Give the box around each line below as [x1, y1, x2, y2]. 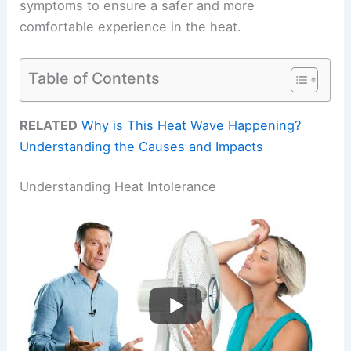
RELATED [20, 117, 78, 133]
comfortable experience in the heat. [20, 19, 242, 35]
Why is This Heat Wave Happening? [81, 117, 302, 133]
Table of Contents [28, 68, 161, 88]
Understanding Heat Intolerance [20, 179, 217, 195]
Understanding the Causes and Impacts [20, 138, 264, 154]
